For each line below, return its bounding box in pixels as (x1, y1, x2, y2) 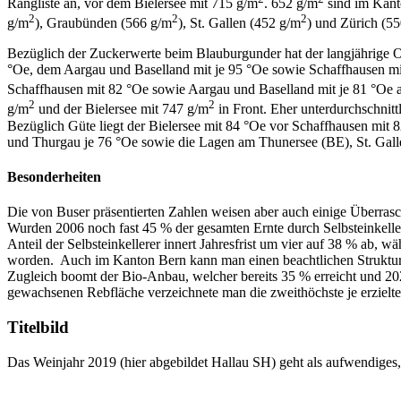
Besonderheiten (7, 169, 101, 185)
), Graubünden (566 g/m (35, 15, 172, 31)
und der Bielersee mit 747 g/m (35, 101, 209, 117)
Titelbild (7, 318, 69, 337)
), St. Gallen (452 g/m (178, 15, 301, 31)
